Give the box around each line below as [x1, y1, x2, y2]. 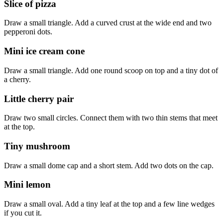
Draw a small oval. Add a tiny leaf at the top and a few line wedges [4, 200, 215, 209]
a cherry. [4, 75, 31, 84]
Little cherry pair [4, 93, 74, 104]
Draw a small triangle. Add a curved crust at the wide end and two [4, 18, 212, 27]
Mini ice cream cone [4, 46, 85, 57]
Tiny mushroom [4, 141, 70, 152]
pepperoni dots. [4, 27, 52, 36]
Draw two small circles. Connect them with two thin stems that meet [4, 113, 218, 122]
